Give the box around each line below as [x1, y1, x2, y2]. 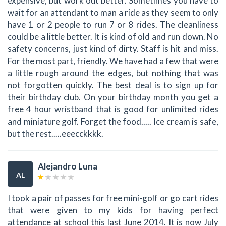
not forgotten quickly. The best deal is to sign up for [8, 80, 218, 91]
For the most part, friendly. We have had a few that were [8, 55, 218, 67]
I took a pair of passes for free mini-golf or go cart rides [8, 192, 218, 203]
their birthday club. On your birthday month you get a [8, 92, 218, 103]
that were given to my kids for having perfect [8, 204, 218, 215]
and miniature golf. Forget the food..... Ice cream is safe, [8, 116, 218, 127]
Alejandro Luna [38, 161, 97, 172]
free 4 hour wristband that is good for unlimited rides [8, 104, 218, 115]
